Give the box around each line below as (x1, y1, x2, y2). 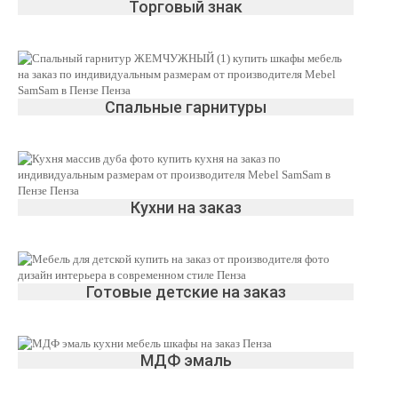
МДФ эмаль (139, 351, 232, 370)
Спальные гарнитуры (105, 98, 267, 116)
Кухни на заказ (130, 198, 242, 217)
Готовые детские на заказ (85, 283, 286, 301)
